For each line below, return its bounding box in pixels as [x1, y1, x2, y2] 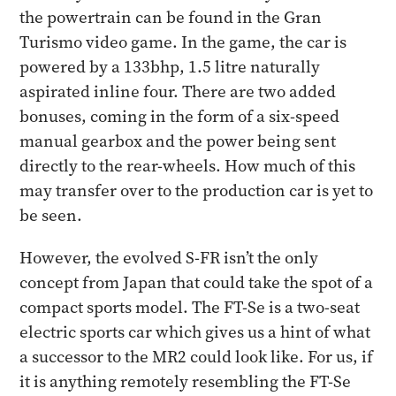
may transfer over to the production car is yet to [19, 179, 374, 202]
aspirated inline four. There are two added [19, 80, 337, 103]
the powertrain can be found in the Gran [19, 6, 323, 28]
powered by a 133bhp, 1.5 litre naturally [19, 56, 321, 78]
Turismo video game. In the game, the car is [19, 31, 347, 53]
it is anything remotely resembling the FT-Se [19, 370, 352, 392]
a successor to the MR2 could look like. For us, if [19, 346, 374, 368]
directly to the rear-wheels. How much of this [19, 155, 356, 177]
